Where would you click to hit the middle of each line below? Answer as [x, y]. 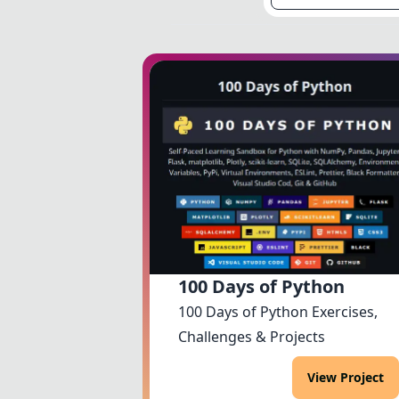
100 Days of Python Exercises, [278, 311]
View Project [346, 377]
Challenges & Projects [252, 336]
